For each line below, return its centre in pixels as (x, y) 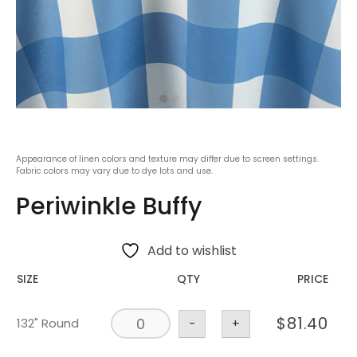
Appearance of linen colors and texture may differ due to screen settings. (167, 159)
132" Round (48, 324)
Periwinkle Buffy (109, 207)
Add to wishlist (192, 251)
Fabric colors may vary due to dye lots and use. (114, 171)
